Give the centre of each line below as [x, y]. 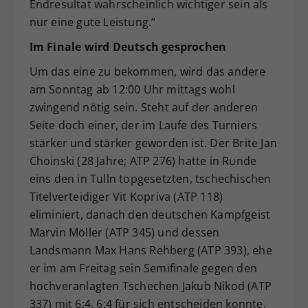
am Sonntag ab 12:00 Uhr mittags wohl [132, 90]
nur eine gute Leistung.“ [92, 22]
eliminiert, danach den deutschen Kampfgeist [150, 215]
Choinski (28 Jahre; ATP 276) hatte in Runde [143, 161]
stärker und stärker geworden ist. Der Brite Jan [153, 143]
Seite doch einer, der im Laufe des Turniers [143, 125]
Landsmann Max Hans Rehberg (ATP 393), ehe [151, 251]
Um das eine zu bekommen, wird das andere [147, 72]
